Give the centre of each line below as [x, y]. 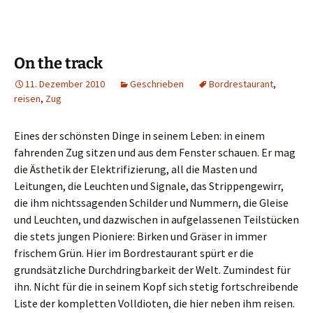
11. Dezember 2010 [65, 84]
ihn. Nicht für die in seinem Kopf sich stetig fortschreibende [156, 286]
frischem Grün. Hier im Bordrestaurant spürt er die [134, 253]
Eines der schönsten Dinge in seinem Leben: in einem [139, 136]
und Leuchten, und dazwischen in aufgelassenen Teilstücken [156, 219]
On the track [58, 63]
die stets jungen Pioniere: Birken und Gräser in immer [140, 236]
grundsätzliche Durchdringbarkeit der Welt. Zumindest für [152, 270]
